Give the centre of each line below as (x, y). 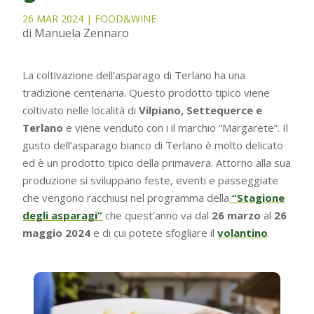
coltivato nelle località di (81, 110)
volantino (243, 233)
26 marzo (237, 216)
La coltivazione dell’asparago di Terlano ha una (134, 75)
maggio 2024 (58, 233)
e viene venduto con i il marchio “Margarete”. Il (176, 128)
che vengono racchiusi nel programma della (126, 198)
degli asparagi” (63, 216)
